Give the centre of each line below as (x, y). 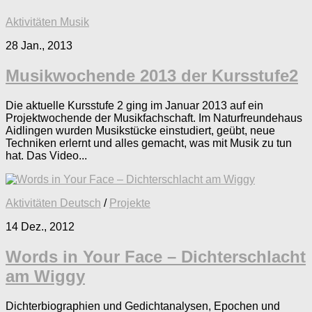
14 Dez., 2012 (40, 227)
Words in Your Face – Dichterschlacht (156, 257)
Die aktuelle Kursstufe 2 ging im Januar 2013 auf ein (134, 106)
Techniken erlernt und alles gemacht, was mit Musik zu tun (149, 143)
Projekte (130, 203)
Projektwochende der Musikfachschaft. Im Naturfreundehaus (154, 118)
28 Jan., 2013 (39, 46)
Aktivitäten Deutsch (53, 203)
